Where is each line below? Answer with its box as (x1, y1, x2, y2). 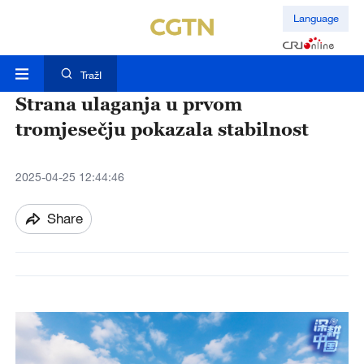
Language (292, 11, 339, 25)
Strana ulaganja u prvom (15, 93, 242, 115)
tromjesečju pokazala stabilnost (15, 118, 309, 141)
